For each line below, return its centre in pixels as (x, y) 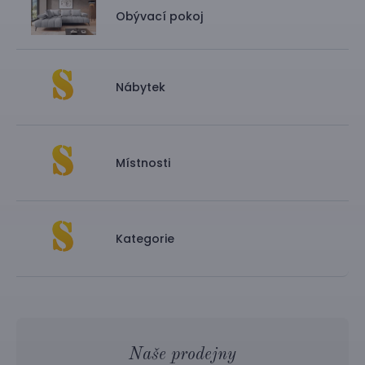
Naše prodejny (182, 354)
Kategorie (145, 238)
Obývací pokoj (159, 17)
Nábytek (141, 88)
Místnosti (143, 163)
